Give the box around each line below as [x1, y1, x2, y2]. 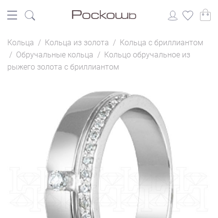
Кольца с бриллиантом [120, 38, 203, 47]
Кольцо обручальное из [104, 50, 190, 59]
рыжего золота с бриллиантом [7, 62, 119, 72]
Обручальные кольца [16, 50, 93, 59]
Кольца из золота [45, 38, 109, 47]
